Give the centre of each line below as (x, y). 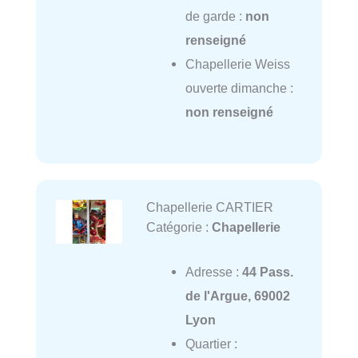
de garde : (215, 16)
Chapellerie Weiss (237, 64)
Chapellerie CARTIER (209, 207)
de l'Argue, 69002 (237, 295)
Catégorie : (179, 227)
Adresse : (213, 271)
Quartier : (211, 343)
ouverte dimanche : (239, 88)
